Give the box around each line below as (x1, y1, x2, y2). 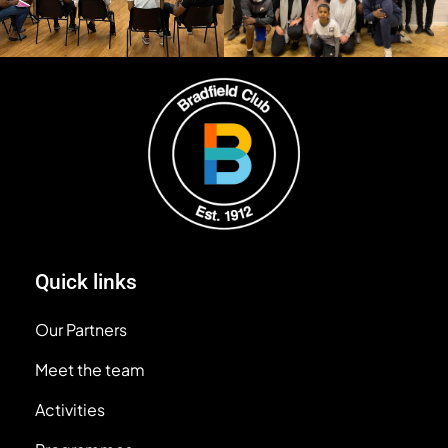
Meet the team (35, 358, 145, 380)
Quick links (35, 269, 137, 294)
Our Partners (35, 318, 127, 340)
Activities (35, 398, 105, 420)
